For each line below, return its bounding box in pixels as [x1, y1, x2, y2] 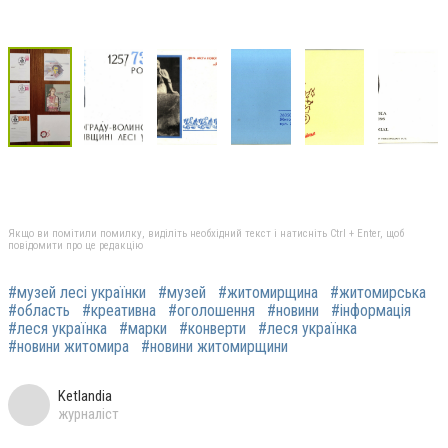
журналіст [58, 404, 119, 423]
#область [8, 300, 70, 320]
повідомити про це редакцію [8, 238, 143, 252]
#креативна [82, 300, 156, 320]
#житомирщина [218, 282, 318, 302]
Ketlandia [58, 386, 112, 405]
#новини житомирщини [141, 336, 288, 356]
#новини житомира [8, 336, 129, 356]
